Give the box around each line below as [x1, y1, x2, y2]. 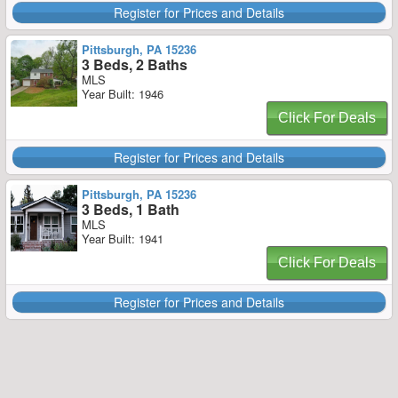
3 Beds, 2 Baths [82, 54, 187, 75]
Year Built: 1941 [82, 230, 163, 247]
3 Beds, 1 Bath [82, 199, 179, 219]
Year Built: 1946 [82, 85, 163, 102]
